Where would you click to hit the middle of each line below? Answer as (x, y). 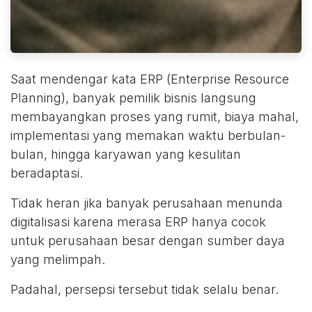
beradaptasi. (47, 173)
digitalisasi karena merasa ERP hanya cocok (138, 222)
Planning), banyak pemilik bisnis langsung (133, 98)
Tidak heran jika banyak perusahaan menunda (147, 203)
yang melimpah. (58, 260)
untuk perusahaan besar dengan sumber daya (148, 241)
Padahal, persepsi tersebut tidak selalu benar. (145, 290)
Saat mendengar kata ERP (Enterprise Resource (150, 79)
